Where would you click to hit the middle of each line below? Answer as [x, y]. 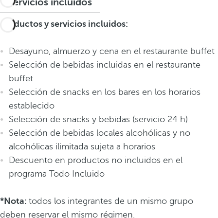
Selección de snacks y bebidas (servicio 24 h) [98, 119]
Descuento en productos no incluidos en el [96, 160]
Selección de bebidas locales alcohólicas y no [100, 133]
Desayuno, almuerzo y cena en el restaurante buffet [112, 51]
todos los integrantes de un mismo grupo [111, 201]
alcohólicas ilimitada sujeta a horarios [82, 146]
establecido [32, 106]
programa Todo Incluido [57, 174]
